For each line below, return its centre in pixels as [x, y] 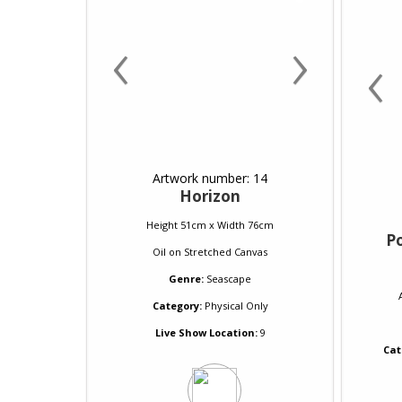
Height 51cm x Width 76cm [210, 225]
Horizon [210, 196]
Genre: [186, 279]
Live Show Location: [206, 332]
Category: [177, 306]
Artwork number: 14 [210, 178]
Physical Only [235, 306]
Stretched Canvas [226, 252]
